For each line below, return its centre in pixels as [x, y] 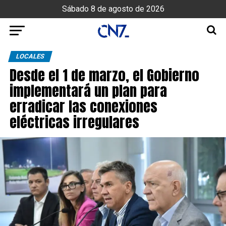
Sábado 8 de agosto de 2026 [113, 9]
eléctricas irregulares [74, 122]
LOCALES [30, 56]
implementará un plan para [88, 91]
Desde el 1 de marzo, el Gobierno [104, 75]
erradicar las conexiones [83, 106]
